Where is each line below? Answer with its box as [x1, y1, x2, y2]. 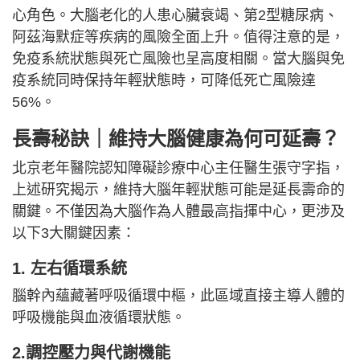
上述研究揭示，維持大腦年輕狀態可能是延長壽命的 [12, 181, 345, 198]
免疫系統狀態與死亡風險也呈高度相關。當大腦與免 [12, 50, 345, 67]
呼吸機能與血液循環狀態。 [12, 309, 186, 325]
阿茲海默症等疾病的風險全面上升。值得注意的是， [12, 28, 345, 45]
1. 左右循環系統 [12, 259, 127, 277]
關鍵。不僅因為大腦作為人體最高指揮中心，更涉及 [12, 202, 345, 219]
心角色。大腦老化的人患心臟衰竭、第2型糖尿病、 [12, 6, 338, 23]
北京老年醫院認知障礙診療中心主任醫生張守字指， [12, 159, 345, 176]
